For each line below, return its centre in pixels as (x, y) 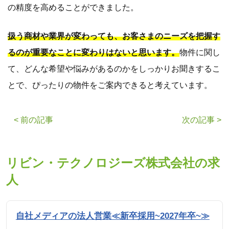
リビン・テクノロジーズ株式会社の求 (113, 163)
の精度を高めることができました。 (73, 8)
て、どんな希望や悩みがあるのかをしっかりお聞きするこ (114, 69)
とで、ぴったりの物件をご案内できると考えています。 (110, 85)
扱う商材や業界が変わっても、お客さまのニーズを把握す (114, 36)
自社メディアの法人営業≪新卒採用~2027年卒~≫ (112, 216)
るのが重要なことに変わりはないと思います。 (94, 53)
